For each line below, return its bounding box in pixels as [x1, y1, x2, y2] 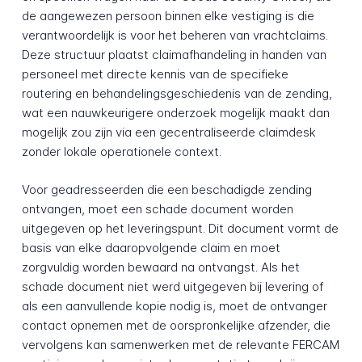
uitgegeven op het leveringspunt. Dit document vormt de [21, 220, 339, 236]
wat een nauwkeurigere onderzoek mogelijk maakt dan [21, 105, 330, 121]
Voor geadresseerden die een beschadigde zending [21, 181, 312, 197]
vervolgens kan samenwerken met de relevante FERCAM [21, 336, 339, 352]
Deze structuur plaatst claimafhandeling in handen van [21, 47, 326, 63]
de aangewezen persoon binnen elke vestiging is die [21, 8, 314, 24]
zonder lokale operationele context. [21, 144, 221, 160]
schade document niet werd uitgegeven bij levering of [21, 278, 323, 294]
